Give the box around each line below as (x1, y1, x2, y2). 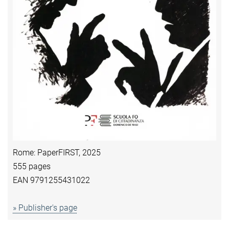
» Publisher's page (13, 203, 77, 213)
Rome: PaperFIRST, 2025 (13, 148, 101, 157)
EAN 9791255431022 (13, 175, 90, 185)
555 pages (13, 162, 51, 171)
